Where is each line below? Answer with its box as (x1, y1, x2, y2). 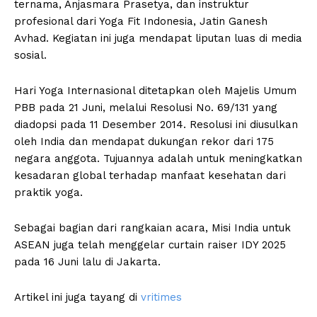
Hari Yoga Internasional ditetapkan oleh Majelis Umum (14, 84, 296, 98)
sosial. (14, 49, 47, 62)
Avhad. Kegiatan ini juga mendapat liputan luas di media (14, 32, 302, 45)
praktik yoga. (14, 186, 83, 200)
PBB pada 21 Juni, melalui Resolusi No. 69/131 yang (14, 101, 277, 115)
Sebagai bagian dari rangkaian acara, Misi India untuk (14, 221, 291, 235)
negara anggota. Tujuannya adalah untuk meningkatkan (14, 152, 302, 166)
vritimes (141, 291, 182, 304)
